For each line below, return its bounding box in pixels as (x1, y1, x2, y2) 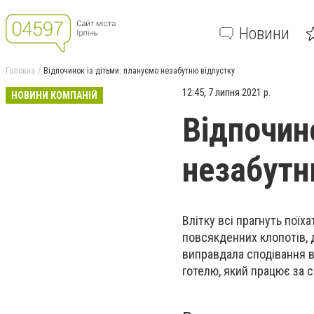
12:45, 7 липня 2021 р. (182, 86, 271, 99)
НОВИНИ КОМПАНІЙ (11, 90, 97, 101)
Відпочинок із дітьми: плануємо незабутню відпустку (43, 66, 235, 76)
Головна (6, 66, 35, 76)
